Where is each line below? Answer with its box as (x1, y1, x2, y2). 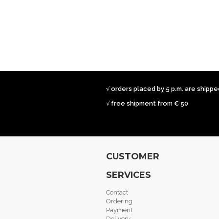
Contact (106, 189, 128, 197)
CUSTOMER (106, 151, 159, 162)
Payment (106, 206, 132, 214)
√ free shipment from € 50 (106, 100, 188, 108)
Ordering (106, 197, 132, 205)
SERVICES (106, 170, 151, 181)
